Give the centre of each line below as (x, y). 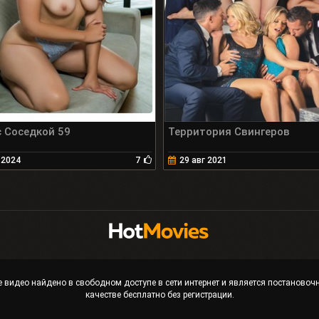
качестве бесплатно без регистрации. (159, 295)
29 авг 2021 (203, 161)
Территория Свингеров (229, 132)
